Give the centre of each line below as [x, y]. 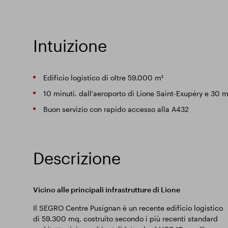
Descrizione [77, 158]
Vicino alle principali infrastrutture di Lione [106, 190]
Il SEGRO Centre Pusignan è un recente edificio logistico [128, 208]
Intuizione [70, 46]
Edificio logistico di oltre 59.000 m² [103, 78]
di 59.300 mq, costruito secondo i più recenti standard [125, 219]
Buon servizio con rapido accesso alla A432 [116, 109]
